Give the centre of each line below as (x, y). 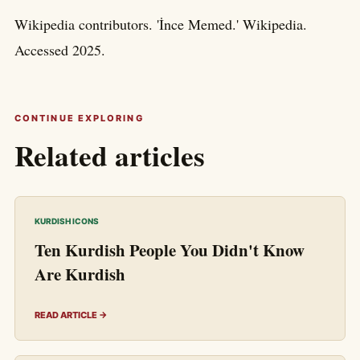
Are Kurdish (80, 274)
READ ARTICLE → (71, 315)
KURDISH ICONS (67, 221)
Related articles (110, 156)
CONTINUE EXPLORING (79, 119)
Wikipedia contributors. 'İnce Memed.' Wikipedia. (161, 25)
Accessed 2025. (60, 50)
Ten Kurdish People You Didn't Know (170, 250)
